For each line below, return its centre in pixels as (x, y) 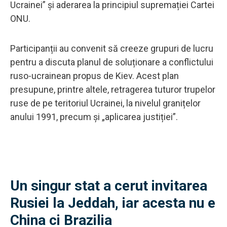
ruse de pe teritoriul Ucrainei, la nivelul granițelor (105, 103)
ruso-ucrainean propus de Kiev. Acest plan (94, 75)
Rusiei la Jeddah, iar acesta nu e (113, 203)
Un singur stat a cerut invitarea (109, 185)
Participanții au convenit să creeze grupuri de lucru (112, 48)
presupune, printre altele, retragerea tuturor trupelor (113, 89)
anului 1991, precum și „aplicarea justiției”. (94, 117)
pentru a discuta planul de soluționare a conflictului (112, 62)
